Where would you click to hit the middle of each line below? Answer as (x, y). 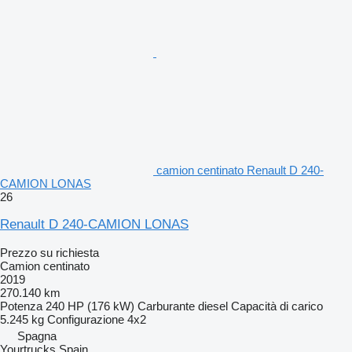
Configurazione (86, 319)
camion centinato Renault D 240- (240, 170)
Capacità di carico (277, 306)
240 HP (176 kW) (90, 306)
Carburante (166, 306)
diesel (213, 306)
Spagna (37, 335)
